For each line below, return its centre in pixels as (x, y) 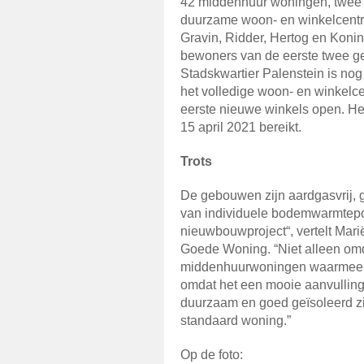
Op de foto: (212, 355)
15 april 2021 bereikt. (241, 127)
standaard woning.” (236, 321)
